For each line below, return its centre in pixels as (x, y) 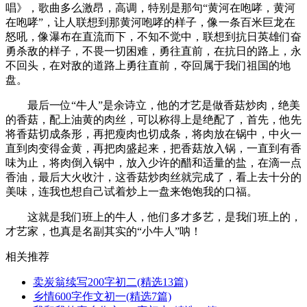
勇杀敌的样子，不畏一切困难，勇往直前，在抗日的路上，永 (153, 51)
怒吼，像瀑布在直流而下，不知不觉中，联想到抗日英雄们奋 (153, 37)
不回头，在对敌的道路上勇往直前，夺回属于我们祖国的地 (148, 66)
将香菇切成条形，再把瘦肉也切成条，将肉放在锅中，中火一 (153, 134)
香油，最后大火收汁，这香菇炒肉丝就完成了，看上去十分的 (153, 177)
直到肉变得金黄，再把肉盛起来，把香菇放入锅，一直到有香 (153, 149)
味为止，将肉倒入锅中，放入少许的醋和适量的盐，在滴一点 (153, 163)
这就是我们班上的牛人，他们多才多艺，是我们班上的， (153, 217)
